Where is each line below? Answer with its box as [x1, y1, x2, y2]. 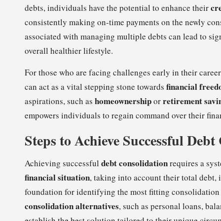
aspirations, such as [25, 95, 95, 107]
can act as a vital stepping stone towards [25, 80, 166, 92]
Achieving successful [25, 157, 101, 169]
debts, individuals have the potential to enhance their [25, 1, 211, 13]
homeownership [95, 94, 151, 107]
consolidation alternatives [25, 199, 119, 212]
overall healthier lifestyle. [25, 44, 113, 56]
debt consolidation [101, 156, 168, 169]
